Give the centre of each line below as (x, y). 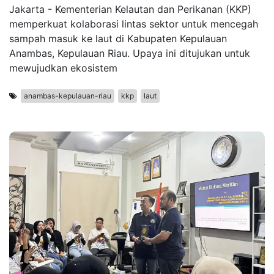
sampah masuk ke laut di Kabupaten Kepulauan (118, 39)
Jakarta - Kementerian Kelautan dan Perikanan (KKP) (130, 9)
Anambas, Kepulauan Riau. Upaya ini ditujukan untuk (130, 54)
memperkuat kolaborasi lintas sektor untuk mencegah (134, 24)
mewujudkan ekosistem (63, 68)
